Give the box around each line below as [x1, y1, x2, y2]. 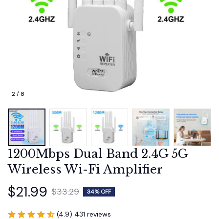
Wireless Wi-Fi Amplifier [8, 162, 163, 176]
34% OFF [87, 188, 111, 196]
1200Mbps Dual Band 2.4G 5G [8, 146, 188, 161]
